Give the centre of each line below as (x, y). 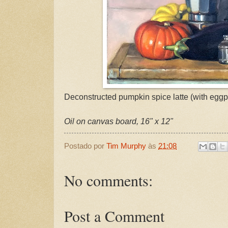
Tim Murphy (126, 146)
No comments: (108, 180)
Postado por (85, 146)
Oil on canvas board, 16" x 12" (119, 121)
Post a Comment (114, 216)
